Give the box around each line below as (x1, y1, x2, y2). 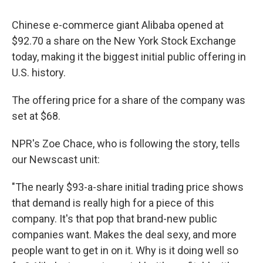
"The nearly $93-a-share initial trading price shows (12, 180, 244, 193)
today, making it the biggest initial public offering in (12, 50, 246, 63)
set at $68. (12, 109, 60, 122)
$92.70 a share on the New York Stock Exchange (12, 34, 236, 47)
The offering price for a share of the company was (12, 93, 245, 106)
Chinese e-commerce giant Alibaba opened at (12, 18, 224, 31)
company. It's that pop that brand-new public (12, 212, 217, 225)
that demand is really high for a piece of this (12, 196, 214, 209)
